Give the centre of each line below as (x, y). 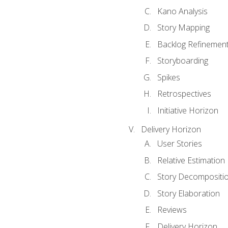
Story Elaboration (188, 193)
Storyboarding (182, 61)
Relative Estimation (191, 160)
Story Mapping (183, 28)
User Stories (179, 144)
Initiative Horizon (188, 110)
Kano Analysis (182, 11)
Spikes (168, 77)
